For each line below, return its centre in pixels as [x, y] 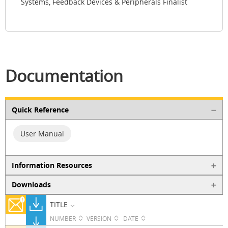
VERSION [99, 219]
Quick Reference [40, 110]
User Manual [42, 133]
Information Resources [52, 165]
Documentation [64, 76]
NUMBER [63, 219]
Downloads [31, 185]
